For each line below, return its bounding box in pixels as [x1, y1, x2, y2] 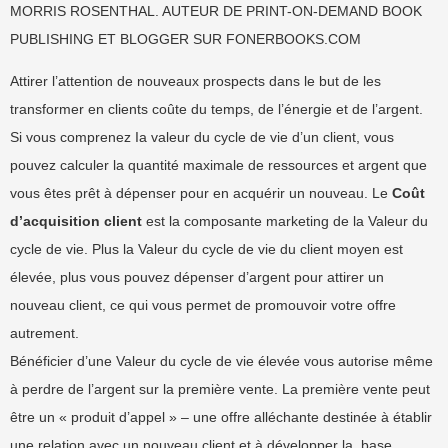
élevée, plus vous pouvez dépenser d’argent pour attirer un [10, 269, 384, 285]
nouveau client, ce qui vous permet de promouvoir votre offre [10, 297, 396, 313]
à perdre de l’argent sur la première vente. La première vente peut [10, 381, 430, 397]
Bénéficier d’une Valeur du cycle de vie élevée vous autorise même [10, 353, 433, 369]
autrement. [10, 325, 79, 341]
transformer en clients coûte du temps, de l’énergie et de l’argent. [10, 101, 423, 117]
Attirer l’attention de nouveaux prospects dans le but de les [10, 73, 381, 89]
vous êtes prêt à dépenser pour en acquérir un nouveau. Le [10, 185, 392, 201]
